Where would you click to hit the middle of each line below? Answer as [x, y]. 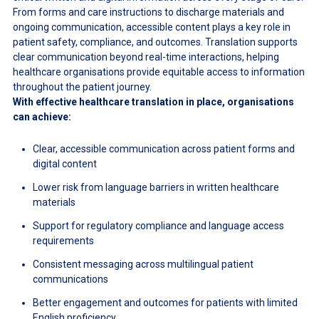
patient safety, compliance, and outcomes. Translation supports [155, 42]
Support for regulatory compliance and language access [158, 225]
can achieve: [42, 116]
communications [70, 279]
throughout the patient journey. [82, 87]
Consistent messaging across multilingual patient [143, 264]
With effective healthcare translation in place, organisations [153, 101]
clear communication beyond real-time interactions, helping [146, 57]
